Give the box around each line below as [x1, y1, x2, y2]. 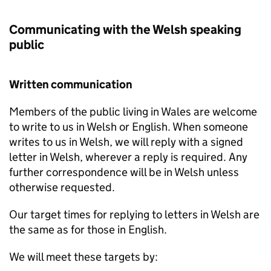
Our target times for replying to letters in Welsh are [9, 207, 260, 221]
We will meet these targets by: [9, 250, 158, 264]
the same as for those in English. [9, 223, 167, 237]
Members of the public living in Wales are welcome [9, 105, 257, 119]
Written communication [9, 77, 132, 91]
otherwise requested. [9, 180, 115, 194]
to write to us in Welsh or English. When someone [9, 120, 248, 134]
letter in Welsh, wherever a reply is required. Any [9, 150, 247, 164]
